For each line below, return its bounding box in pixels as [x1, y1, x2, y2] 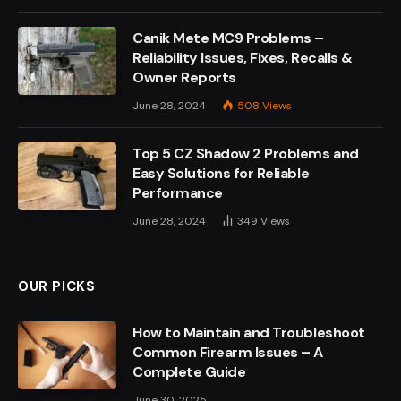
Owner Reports [132, 67, 236, 87]
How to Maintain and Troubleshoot [132, 322, 365, 342]
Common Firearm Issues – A [132, 342, 324, 362]
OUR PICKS [18, 277, 96, 295]
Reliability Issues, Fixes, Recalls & [132, 47, 353, 67]
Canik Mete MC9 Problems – [132, 28, 325, 47]
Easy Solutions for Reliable [132, 163, 310, 183]
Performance [132, 183, 223, 202]
